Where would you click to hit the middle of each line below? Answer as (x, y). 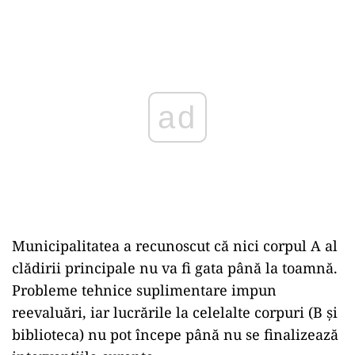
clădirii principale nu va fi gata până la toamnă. (175, 268)
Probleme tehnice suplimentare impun (144, 290)
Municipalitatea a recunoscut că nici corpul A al (175, 246)
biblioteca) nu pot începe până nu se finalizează (175, 334)
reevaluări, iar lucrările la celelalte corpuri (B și (175, 312)
